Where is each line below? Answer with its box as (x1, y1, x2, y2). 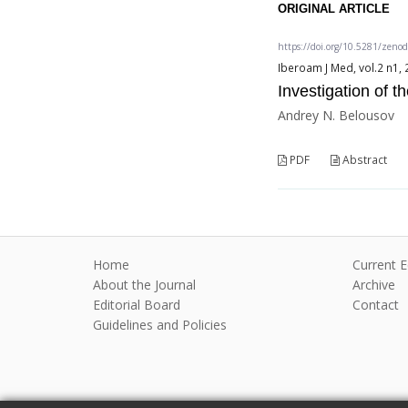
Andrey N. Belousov (278, 107, 395, 125)
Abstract (340, 152, 388, 168)
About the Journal (93, 276, 196, 294)
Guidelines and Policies (93, 316, 227, 334)
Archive (352, 276, 396, 294)
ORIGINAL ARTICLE (278, 2, 391, 16)
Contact (352, 296, 400, 314)
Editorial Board (93, 296, 180, 314)
